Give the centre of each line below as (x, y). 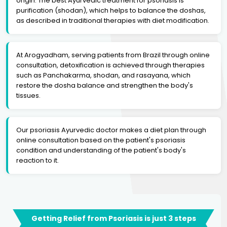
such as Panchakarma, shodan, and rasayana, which (103, 75)
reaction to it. (37, 160)
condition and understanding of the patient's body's (101, 150)
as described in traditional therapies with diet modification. (113, 20)
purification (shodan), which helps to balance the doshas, (111, 10)
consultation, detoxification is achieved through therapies (110, 65)
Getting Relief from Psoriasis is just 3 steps (113, 218)
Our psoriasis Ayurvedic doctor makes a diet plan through (111, 130)
